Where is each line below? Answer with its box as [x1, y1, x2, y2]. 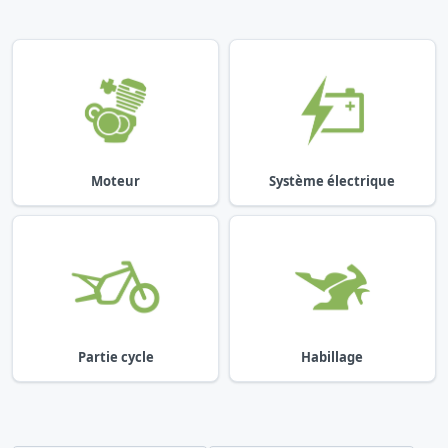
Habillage [301, 348, 364, 367]
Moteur [91, 171, 141, 190]
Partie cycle [77, 348, 154, 367]
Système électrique [269, 171, 396, 190]
